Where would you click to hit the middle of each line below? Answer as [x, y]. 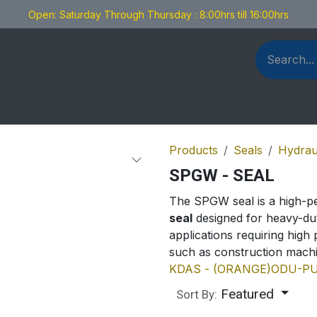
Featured [247, 294]
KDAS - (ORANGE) [220, 269]
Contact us [177, 108]
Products [194, 150]
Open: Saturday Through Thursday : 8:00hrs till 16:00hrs [158, 14]
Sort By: [197, 294]
